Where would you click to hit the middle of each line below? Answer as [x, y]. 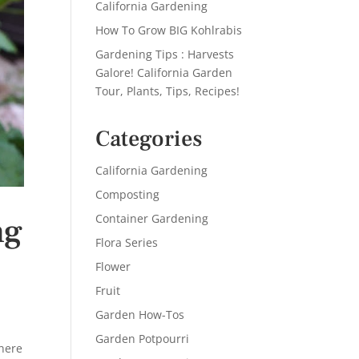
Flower [113, 266]
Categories [149, 139]
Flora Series [127, 242]
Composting [128, 194]
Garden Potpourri [143, 339]
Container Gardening [152, 218]
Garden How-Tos [140, 315]
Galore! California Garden [164, 73]
